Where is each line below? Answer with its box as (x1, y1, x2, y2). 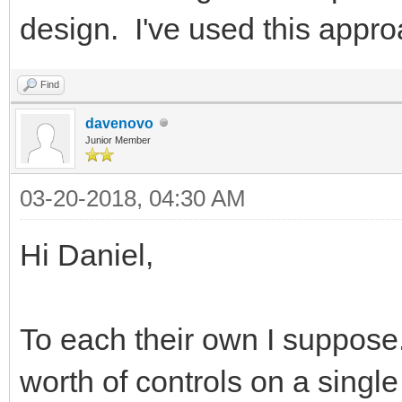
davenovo (85, 115, 153, 131)
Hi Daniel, (20, 237, 153, 272)
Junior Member (85, 134, 151, 145)
